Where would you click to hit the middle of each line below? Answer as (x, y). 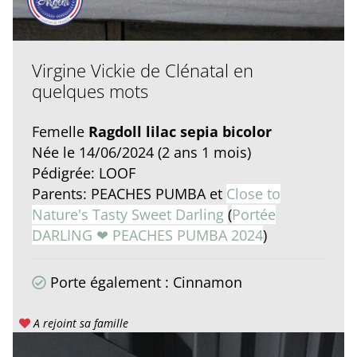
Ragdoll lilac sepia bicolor (180, 132)
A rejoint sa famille (79, 324)
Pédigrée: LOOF (84, 173)
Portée (254, 215)
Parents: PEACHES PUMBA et (129, 194)
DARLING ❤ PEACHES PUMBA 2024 (147, 235)
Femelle (60, 132)
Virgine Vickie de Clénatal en (143, 71)
